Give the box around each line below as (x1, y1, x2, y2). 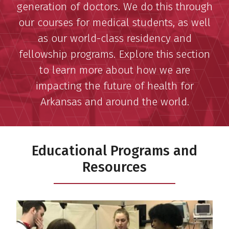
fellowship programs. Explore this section (19, 47, 210, 61)
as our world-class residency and (37, 31, 192, 45)
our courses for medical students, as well (18, 15, 211, 29)
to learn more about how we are (39, 63, 190, 77)
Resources (82, 158, 147, 175)
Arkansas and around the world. (40, 95, 189, 108)
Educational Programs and (32, 142, 197, 159)
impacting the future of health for (35, 79, 194, 93)
